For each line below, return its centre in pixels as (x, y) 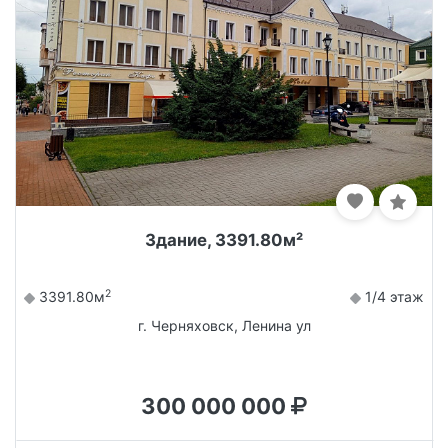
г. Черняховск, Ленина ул (224, 326)
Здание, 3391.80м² (224, 240)
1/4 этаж (392, 297)
